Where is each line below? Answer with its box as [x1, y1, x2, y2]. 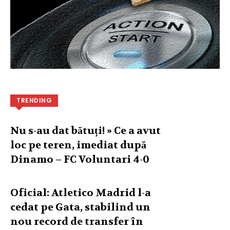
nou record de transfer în [10, 215, 143, 228]
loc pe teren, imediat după [10, 138, 146, 151]
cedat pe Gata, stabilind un [10, 200, 150, 214]
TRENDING [16, 95, 52, 105]
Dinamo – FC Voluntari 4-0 [10, 152, 149, 166]
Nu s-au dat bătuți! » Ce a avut [10, 124, 161, 137]
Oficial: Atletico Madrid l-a [10, 186, 151, 199]
